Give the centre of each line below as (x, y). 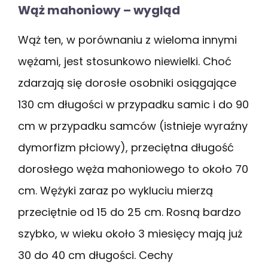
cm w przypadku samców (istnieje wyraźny (133, 126)
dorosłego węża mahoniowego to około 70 (133, 169)
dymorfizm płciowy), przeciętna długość (126, 147)
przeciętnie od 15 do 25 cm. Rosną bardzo (130, 212)
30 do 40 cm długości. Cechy (95, 255)
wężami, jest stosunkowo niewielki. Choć (125, 61)
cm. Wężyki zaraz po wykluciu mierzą (115, 190)
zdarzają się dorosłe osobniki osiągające (127, 83)
